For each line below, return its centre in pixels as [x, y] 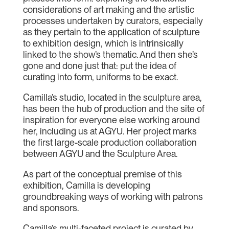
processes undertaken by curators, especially [113, 21]
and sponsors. [51, 208]
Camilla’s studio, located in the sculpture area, [112, 97]
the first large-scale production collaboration [110, 142]
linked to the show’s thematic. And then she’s [110, 54]
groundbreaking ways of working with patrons [113, 197]
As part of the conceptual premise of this [102, 174]
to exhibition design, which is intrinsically [103, 43]
